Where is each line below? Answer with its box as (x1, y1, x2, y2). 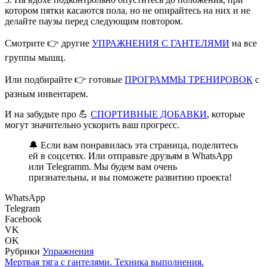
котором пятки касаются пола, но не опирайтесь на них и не (5, 5, 250, 15)
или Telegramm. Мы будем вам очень (29, 161, 177, 172)
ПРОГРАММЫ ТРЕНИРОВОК (125, 74, 253, 85)
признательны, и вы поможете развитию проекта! (29, 172, 232, 182)
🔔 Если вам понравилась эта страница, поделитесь (29, 139, 238, 150)
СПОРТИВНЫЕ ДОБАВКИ (91, 108, 207, 119)
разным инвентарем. (5, 88, 88, 99)
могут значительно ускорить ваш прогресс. (5, 119, 182, 130)
